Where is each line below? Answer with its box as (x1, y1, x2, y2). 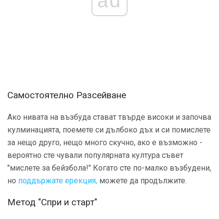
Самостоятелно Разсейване (7, 89, 126, 101)
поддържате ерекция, (18, 175, 97, 185)
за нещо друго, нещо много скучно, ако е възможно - (7, 137, 202, 147)
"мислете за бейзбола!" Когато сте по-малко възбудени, (7, 163, 211, 173)
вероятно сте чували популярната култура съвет (7, 150, 183, 160)
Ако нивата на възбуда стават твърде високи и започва (7, 112, 211, 122)
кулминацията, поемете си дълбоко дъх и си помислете (7, 125, 211, 134)
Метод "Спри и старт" (7, 197, 97, 208)
